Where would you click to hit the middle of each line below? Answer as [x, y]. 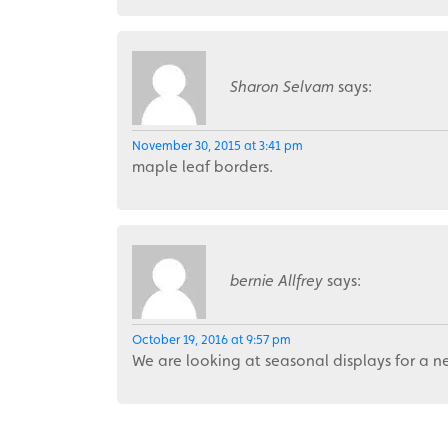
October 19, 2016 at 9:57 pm [211, 339]
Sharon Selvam [282, 86]
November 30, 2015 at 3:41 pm [217, 145]
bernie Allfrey [276, 280]
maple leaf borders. [202, 166]
